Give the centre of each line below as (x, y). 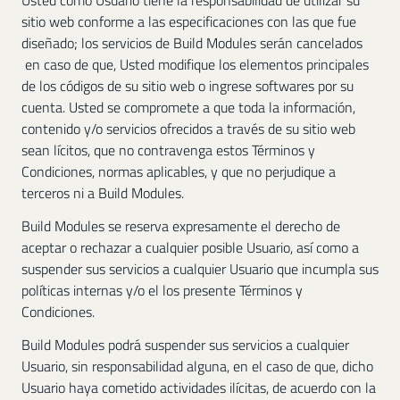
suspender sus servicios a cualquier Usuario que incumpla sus (200, 269)
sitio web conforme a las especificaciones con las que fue (189, 22)
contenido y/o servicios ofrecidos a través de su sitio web (188, 129)
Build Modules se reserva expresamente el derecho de (181, 226)
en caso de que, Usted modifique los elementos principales (195, 65)
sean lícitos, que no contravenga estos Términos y (168, 150)
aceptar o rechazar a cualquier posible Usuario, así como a (190, 248)
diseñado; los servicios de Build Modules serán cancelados (192, 43)
